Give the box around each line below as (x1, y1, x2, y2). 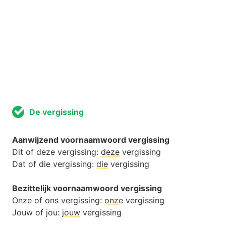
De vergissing (29, 107, 84, 118)
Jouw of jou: (12, 207, 62, 218)
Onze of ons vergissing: (12, 195, 104, 206)
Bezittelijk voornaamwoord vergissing (12, 183, 162, 194)
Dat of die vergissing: (12, 159, 96, 169)
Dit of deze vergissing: (12, 147, 101, 157)
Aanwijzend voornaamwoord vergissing (12, 135, 169, 145)
